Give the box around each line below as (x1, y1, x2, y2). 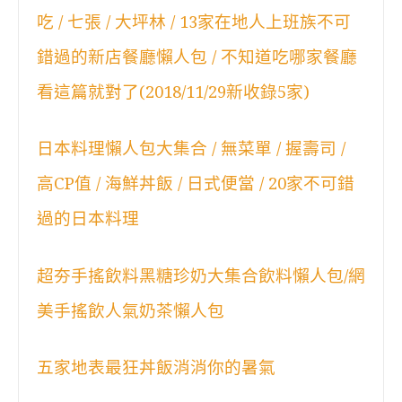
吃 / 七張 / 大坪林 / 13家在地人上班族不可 (37, 13, 351, 32)
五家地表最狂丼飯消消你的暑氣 (37, 357, 275, 377)
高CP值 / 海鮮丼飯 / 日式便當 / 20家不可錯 (37, 174, 354, 194)
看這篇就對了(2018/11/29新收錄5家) (37, 83, 310, 102)
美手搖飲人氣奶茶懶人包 (37, 301, 224, 320)
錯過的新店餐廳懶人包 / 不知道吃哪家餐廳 (37, 48, 357, 67)
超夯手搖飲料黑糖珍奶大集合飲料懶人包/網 (37, 266, 365, 285)
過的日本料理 (37, 209, 139, 229)
